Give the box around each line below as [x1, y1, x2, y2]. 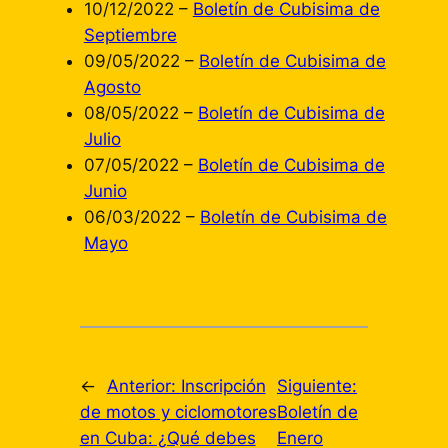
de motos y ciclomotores [79, 401, 277, 422]
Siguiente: [277, 375, 358, 396]
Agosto [83, 77, 141, 97]
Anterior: [106, 375, 181, 396]
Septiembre [83, 25, 177, 45]
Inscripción [180, 375, 266, 396]
